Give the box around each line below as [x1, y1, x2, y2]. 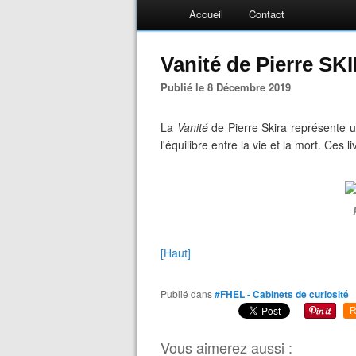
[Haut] [161, 245, 191, 261]
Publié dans [167, 287, 212, 300]
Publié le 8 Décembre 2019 [168, 79, 291, 95]
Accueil [189, 6, 223, 21]
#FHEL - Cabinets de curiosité [215, 287, 349, 301]
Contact [249, 6, 284, 21]
